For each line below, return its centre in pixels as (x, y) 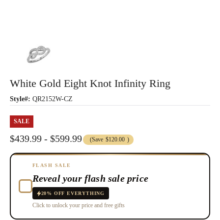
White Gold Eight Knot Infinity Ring (90, 83)
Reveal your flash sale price (90, 179)
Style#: (20, 99)
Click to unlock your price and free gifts (78, 206)
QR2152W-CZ (53, 99)
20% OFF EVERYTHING (73, 193)
